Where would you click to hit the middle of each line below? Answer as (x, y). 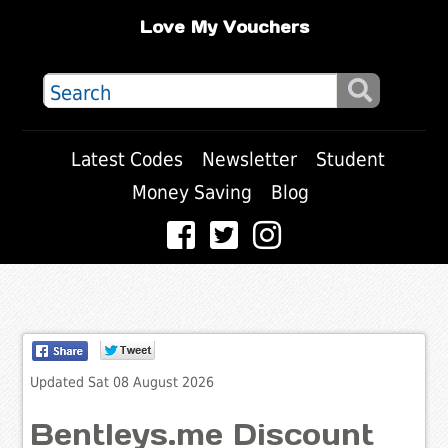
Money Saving (192, 192)
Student (350, 159)
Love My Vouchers (224, 27)
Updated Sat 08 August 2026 (122, 381)
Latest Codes (126, 159)
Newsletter (249, 159)
